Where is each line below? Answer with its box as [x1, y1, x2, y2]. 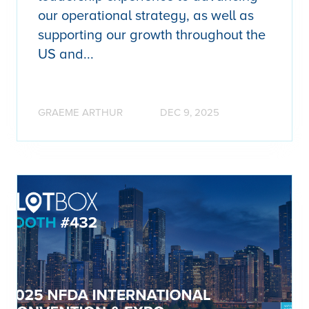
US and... [38, 46, 94, 63]
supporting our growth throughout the [38, 27, 266, 44]
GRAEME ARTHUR [38, 106, 123, 119]
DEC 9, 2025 [160, 106, 219, 119]
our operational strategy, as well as [38, 8, 254, 25]
